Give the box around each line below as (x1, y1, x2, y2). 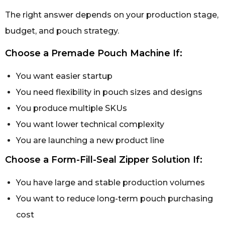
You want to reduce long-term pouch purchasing (16, 193, 213, 203)
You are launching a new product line (16, 135, 164, 145)
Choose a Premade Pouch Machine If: (5, 47, 182, 59)
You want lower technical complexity (16, 119, 164, 129)
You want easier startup (16, 71, 113, 81)
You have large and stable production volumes (16, 177, 205, 187)
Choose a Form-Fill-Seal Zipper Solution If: (5, 154, 202, 165)
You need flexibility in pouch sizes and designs (16, 87, 202, 97)
